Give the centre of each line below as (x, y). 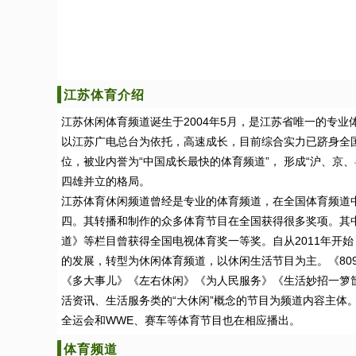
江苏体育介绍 (104, 95)
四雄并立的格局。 (106, 181)
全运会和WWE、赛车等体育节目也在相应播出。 (181, 320)
